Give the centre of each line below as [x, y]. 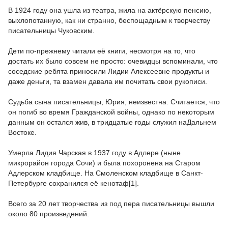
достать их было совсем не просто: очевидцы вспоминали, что [113, 61]
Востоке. [22, 132]
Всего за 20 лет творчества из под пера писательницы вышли [111, 204]
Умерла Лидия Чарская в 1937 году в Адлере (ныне [94, 153]
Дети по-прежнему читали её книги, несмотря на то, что [102, 51]
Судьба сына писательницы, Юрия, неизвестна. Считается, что [114, 102]
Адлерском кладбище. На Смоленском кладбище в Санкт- [106, 173]
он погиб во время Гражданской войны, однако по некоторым [111, 112]
